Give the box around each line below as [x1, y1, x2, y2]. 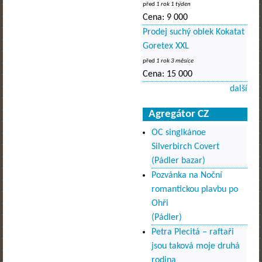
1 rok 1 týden [156, 1, 191, 8]
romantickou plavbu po [151, 184, 238, 194]
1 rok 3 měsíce [156, 58, 194, 65]
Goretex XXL [143, 42, 189, 51]
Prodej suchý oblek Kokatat [143, 27, 244, 37]
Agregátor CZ [148, 109, 209, 120]
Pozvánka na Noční [151, 170, 222, 180]
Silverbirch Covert [151, 142, 219, 151]
